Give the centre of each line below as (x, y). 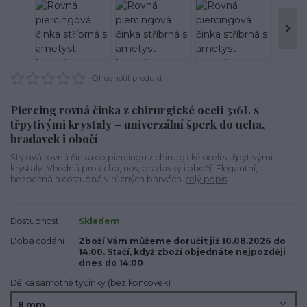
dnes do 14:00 (111, 262)
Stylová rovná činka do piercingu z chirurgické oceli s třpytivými (142, 157)
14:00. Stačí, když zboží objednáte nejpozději (182, 251)
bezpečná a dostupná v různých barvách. (98, 179)
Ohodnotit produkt (127, 78)
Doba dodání (37, 241)
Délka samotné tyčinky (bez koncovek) (90, 283)
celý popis (206, 179)
